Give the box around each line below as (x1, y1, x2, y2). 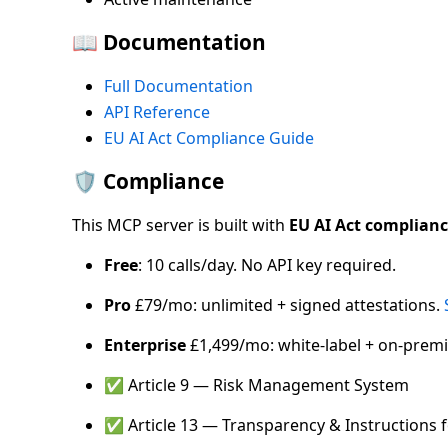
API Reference (104, 101, 210, 124)
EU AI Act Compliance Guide (104, 127, 314, 150)
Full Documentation (104, 75, 253, 98)
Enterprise (104, 334, 186, 357)
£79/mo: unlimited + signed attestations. (131, 294, 444, 317)
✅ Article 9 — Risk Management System (104, 374, 409, 397)
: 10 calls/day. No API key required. (138, 254, 396, 277)
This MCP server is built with (72, 214, 289, 237)
